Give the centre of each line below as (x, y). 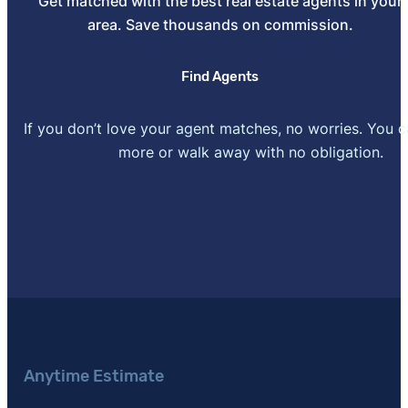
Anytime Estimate (93, 376)
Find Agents (220, 76)
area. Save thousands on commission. (220, 24)
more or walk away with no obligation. (251, 152)
